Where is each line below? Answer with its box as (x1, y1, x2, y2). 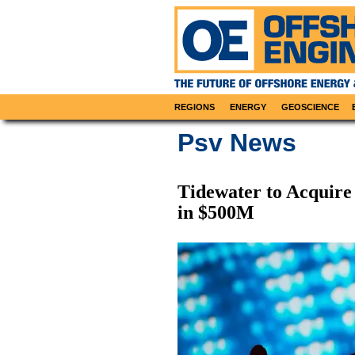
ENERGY (230, 102, 267, 113)
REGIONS (174, 102, 216, 113)
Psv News (177, 128, 296, 158)
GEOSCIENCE (281, 102, 339, 113)
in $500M (177, 202, 254, 223)
